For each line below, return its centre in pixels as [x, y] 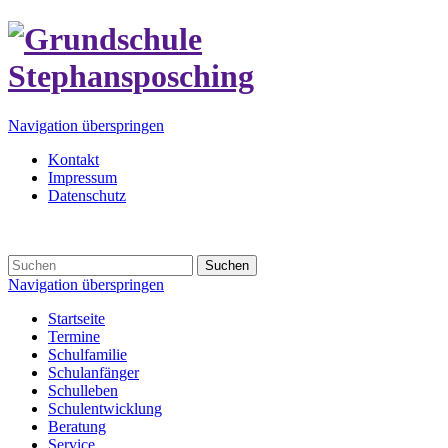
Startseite [76, 318]
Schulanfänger [93, 372]
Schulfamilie [87, 354]
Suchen [227, 265]
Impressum [82, 177]
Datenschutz [87, 195]
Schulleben [83, 390]
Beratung [77, 426]
